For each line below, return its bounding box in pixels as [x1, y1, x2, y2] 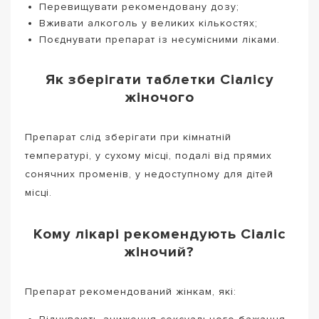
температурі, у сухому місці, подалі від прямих [25, 150, 272, 162]
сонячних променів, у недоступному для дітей [25, 168, 273, 181]
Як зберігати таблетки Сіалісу [45, 70, 274, 88]
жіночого [125, 88, 194, 106]
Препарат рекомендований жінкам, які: [25, 286, 236, 298]
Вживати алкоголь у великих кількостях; [39, 17, 258, 30]
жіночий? [125, 242, 194, 261]
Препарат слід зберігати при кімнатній [25, 131, 231, 144]
